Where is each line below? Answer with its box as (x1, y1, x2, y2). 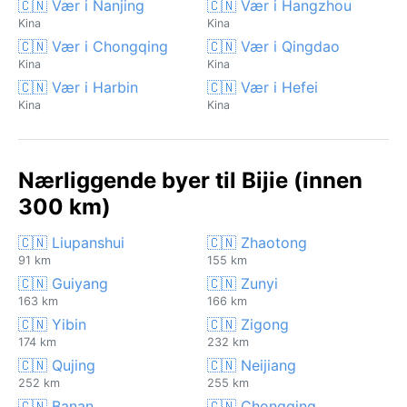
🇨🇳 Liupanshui (18, 233, 124, 252)
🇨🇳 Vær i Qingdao (207, 36, 340, 55)
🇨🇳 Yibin (18, 314, 86, 333)
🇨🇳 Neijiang (207, 355, 296, 374)
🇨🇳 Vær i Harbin (18, 77, 138, 96)
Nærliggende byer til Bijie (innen (18, 166, 362, 194)
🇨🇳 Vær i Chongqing (18, 36, 168, 55)
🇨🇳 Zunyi (207, 273, 278, 293)
